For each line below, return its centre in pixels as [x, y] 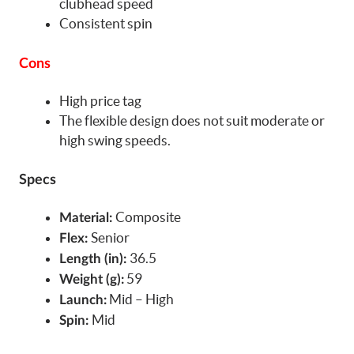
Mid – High [140, 299]
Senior [110, 237]
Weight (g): [92, 279]
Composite [148, 217]
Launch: [83, 300]
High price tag [100, 100]
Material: [87, 218]
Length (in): [94, 259]
